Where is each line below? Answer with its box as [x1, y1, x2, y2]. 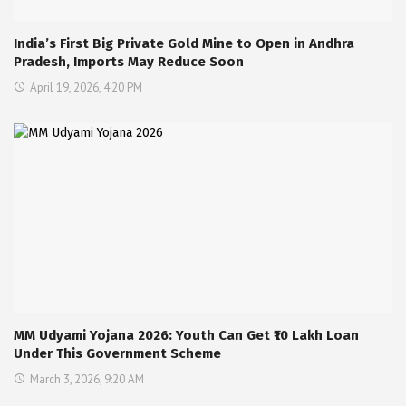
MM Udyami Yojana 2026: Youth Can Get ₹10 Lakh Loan [14, 327, 359, 344]
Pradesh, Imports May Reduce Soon [14, 53, 244, 71]
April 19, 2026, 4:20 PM [30, 80, 142, 96]
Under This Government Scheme [14, 345, 221, 362]
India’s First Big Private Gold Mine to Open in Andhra [14, 35, 354, 53]
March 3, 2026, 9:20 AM [30, 372, 144, 388]
